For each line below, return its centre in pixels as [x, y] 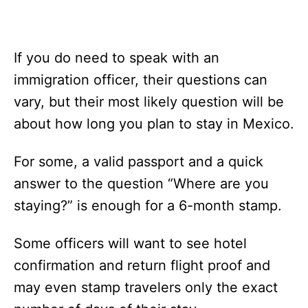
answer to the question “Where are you [141, 183]
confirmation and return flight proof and [142, 265]
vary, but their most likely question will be [149, 101]
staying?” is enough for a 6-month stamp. [148, 205]
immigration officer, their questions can [141, 79]
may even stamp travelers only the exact [146, 287]
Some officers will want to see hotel [130, 243]
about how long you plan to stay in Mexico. [154, 123]
